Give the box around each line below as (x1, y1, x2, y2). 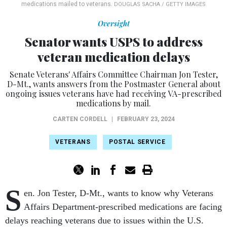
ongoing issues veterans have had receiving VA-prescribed (5, 88, 222, 99)
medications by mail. (76, 98, 151, 109)
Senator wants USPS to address (24, 33, 203, 50)
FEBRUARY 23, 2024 (117, 116, 175, 123)
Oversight (97, 19, 130, 29)
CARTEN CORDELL (52, 116, 107, 123)
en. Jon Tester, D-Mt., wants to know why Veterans (24, 188, 213, 199)
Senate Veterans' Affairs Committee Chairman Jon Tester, (9, 69, 218, 80)
